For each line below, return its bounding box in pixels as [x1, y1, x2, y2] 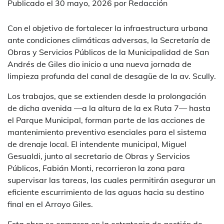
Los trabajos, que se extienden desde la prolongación [7, 91, 206, 101]
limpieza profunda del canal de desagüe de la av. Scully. [7, 71, 216, 81]
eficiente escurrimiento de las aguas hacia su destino [7, 187, 204, 197]
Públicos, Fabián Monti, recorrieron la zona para [7, 163, 185, 173]
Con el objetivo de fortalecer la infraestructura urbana [7, 23, 208, 33]
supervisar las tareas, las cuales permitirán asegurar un [7, 175, 215, 185]
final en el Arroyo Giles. [7, 199, 93, 209]
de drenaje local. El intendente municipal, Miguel [7, 139, 186, 149]
